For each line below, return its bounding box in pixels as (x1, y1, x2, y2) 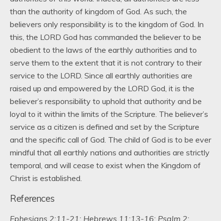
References (10, 192, 55, 204)
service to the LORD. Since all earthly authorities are (10, 71, 192, 80)
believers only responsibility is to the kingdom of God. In (10, 19, 204, 29)
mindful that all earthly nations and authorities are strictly (10, 147, 210, 157)
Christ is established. (10, 173, 82, 183)
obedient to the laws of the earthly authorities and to (10, 45, 197, 55)
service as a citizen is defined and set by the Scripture (10, 122, 199, 132)
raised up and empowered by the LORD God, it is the (10, 83, 194, 93)
